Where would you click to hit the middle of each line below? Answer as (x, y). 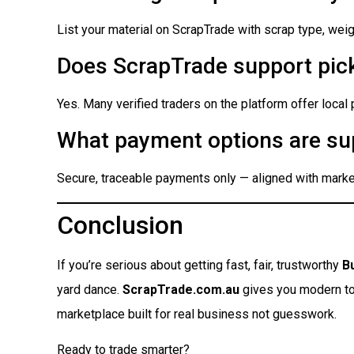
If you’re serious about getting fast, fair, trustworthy (200, 265)
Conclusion (120, 225)
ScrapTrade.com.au (181, 289)
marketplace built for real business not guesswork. (197, 314)
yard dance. (90, 289)
